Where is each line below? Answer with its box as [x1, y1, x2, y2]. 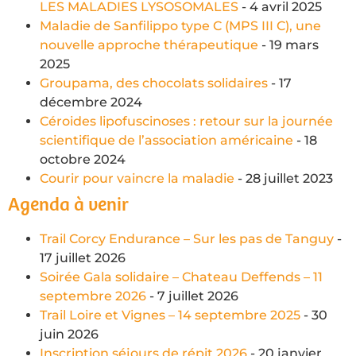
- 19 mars [258, 37, 319, 52]
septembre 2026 [40, 288, 146, 304]
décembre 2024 [40, 94, 142, 110]
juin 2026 [40, 326, 99, 342]
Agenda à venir [8, 194, 129, 216]
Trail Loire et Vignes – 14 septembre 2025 [40, 307, 300, 323]
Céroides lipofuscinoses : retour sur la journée [40, 113, 333, 129]
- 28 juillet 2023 [234, 170, 333, 186]
